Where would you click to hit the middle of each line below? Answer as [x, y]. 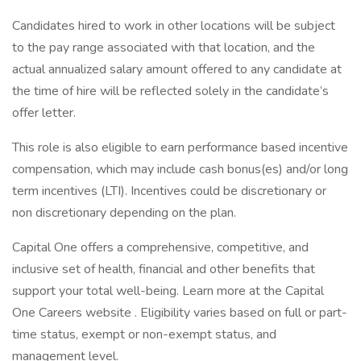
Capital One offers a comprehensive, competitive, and [160, 247]
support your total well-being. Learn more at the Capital [168, 291]
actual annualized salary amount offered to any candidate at [177, 69]
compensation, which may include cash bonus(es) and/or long [180, 169]
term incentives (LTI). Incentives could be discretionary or [169, 191]
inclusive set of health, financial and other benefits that [164, 269]
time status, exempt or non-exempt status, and [144, 334]
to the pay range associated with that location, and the [164, 48]
